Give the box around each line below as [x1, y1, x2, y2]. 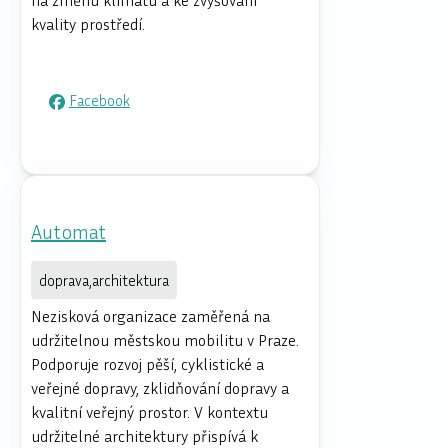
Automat [31, 218, 106, 243]
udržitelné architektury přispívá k [31, 425, 258, 446]
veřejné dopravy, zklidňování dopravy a [31, 377, 289, 398]
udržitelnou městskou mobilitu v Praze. [31, 329, 299, 350]
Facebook [69, 90, 130, 109]
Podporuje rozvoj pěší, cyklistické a [31, 353, 264, 374]
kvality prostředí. [31, 13, 145, 34]
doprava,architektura [39, 270, 169, 289]
